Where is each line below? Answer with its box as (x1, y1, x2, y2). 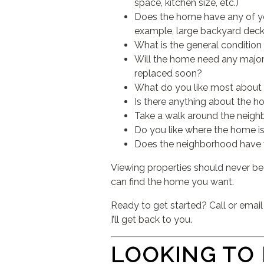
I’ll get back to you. (111, 214, 193, 225)
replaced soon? (134, 68, 203, 79)
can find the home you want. (111, 176, 235, 187)
